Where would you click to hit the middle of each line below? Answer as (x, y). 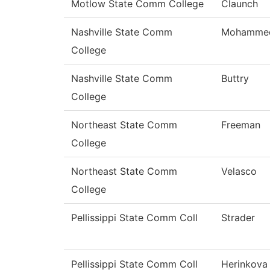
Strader (238, 218)
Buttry (235, 79)
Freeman (241, 125)
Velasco (239, 171)
